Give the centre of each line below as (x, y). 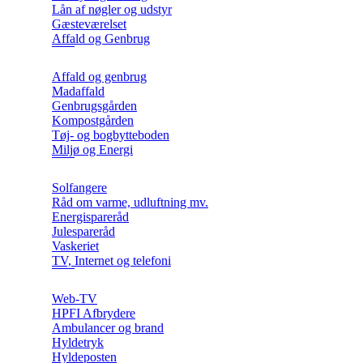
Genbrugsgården (94, 106)
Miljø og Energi (92, 150)
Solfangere (79, 188)
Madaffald (78, 92)
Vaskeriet (75, 246)
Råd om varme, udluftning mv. (130, 203)
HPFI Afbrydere (94, 314)
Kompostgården (93, 121)
